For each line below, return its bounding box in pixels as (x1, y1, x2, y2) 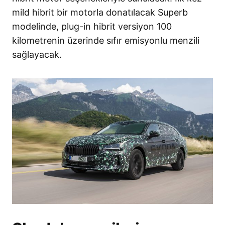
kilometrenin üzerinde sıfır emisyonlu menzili (12, 35, 199, 46)
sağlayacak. (12, 49, 62, 60)
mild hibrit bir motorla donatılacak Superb (12, 7, 188, 18)
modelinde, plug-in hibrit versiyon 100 (12, 21, 172, 32)
